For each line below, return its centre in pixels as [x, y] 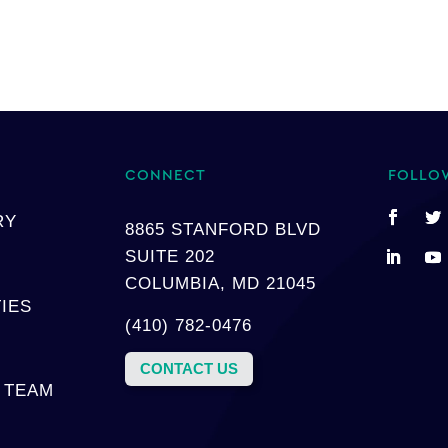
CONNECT [165, 175]
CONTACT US [188, 369]
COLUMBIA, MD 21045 [220, 283]
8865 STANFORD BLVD [222, 229]
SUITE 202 [169, 256]
